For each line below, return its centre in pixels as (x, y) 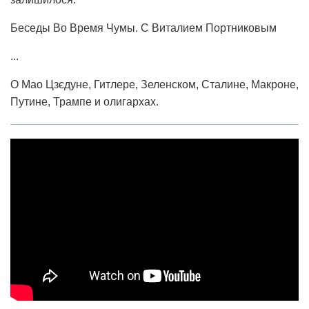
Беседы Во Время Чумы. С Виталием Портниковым (143, 28)
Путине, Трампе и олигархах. (84, 101)
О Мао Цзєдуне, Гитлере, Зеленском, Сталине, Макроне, (154, 84)
